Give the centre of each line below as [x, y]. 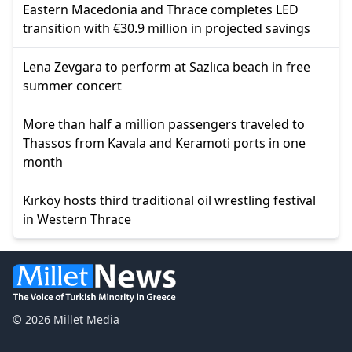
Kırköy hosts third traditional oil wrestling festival [169, 200]
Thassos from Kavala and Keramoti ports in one [164, 143]
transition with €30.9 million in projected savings [167, 28]
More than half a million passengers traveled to [164, 124]
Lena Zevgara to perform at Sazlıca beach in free [167, 66]
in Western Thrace [77, 219]
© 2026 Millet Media [66, 319]
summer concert [72, 85]
